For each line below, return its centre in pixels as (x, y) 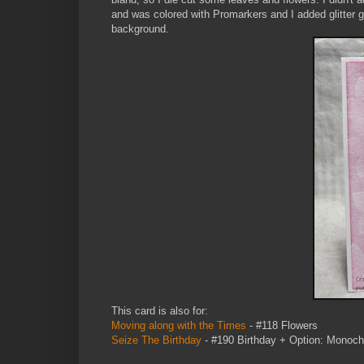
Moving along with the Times (179, 325)
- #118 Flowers (282, 325)
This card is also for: (161, 310)
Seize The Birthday (156, 340)
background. (140, 28)
